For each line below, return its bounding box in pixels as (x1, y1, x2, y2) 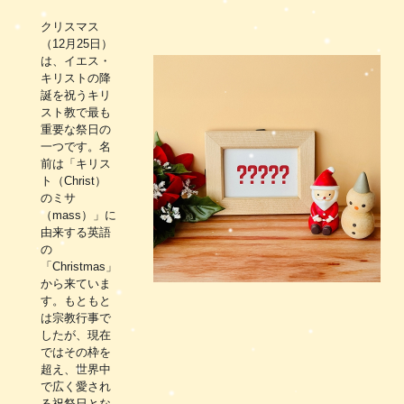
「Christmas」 (40, 259, 117, 273)
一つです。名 (40, 139, 111, 153)
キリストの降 (40, 70, 111, 85)
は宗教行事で (40, 310, 111, 325)
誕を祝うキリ (40, 87, 111, 102)
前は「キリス (40, 156, 111, 170)
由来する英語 (40, 225, 111, 239)
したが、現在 (40, 327, 111, 342)
